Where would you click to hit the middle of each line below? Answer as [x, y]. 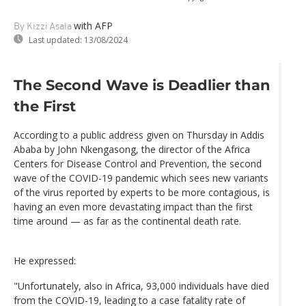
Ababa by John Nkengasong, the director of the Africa [132, 150]
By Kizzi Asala [43, 27]
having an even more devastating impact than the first [133, 207]
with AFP [93, 25]
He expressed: [45, 261]
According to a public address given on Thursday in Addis [139, 135]
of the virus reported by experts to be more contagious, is [142, 193]
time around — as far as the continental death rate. [127, 221]
